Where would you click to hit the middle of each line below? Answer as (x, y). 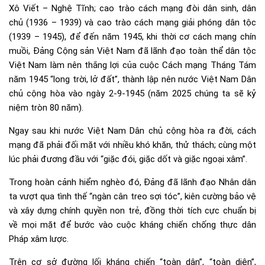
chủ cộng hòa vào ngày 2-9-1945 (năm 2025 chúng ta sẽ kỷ (132, 93)
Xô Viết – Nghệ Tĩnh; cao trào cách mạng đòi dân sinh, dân (132, 8)
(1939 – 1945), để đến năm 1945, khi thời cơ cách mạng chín (132, 36)
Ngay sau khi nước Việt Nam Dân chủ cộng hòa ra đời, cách (132, 130)
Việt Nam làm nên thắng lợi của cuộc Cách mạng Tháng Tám (132, 65)
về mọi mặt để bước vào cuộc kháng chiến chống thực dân (132, 224)
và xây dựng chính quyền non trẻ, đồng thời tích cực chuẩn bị (132, 210)
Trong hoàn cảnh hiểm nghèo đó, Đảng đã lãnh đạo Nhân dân (132, 182)
